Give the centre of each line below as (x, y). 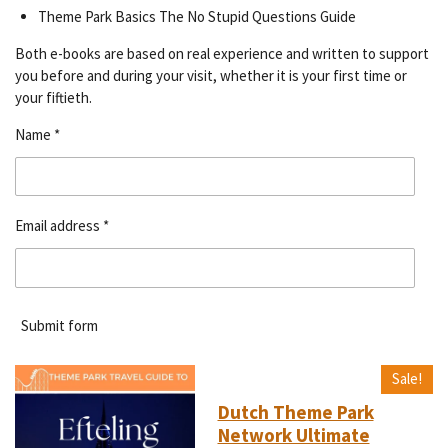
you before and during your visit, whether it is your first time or (211, 75)
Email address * (62, 226)
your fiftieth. (53, 97)
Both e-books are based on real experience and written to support (222, 53)
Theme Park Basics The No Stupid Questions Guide (196, 16)
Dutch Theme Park (295, 412)
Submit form (59, 326)
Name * (37, 134)
